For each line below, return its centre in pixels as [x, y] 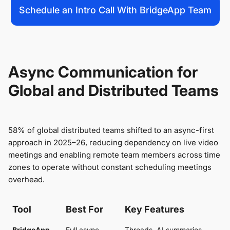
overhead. [26, 180]
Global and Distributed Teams [113, 91]
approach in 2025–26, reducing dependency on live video [113, 143]
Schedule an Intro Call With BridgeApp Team [115, 10]
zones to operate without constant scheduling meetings [110, 167]
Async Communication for [103, 72]
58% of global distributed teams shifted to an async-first [111, 130]
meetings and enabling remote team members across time [114, 155]
